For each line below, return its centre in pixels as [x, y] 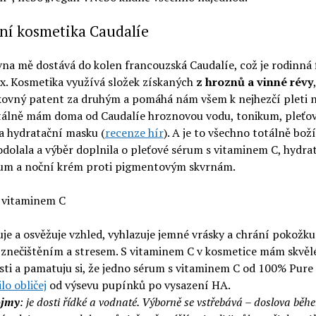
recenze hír [134, 133]
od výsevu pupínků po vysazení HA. [138, 285]
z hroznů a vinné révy [254, 82]
